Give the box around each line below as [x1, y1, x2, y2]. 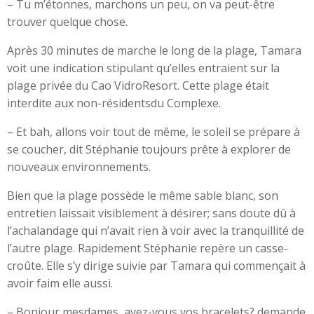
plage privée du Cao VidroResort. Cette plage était [7, 78, 269, 93]
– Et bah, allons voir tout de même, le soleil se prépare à [7, 124, 300, 139]
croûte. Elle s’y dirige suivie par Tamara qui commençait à [7, 258, 306, 273]
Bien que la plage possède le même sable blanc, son [7, 188, 278, 203]
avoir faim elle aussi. [7, 275, 113, 291]
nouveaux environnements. [7, 159, 151, 175]
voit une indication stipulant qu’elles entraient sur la [7, 60, 280, 76]
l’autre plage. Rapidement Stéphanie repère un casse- [7, 240, 288, 256]
